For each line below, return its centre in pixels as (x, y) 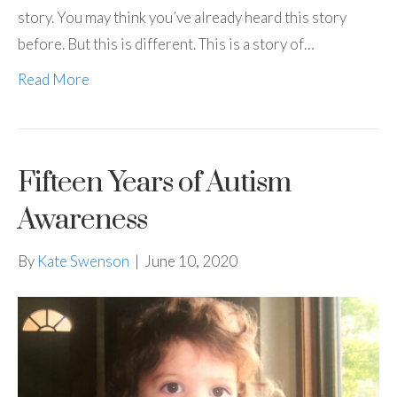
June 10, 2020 (191, 261)
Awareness (82, 220)
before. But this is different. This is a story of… (166, 44)
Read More (54, 79)
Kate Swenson (83, 261)
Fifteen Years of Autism (154, 183)
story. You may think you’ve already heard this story (182, 17)
